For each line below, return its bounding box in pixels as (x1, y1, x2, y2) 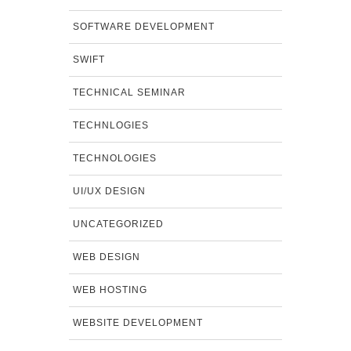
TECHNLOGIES (72, 120, 149, 132)
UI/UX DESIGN (72, 186, 146, 197)
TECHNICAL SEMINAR (72, 87, 186, 99)
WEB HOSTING (72, 284, 147, 296)
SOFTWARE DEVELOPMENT (72, 21, 215, 33)
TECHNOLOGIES (72, 153, 157, 165)
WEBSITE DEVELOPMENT (72, 317, 203, 329)
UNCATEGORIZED (72, 219, 164, 230)
